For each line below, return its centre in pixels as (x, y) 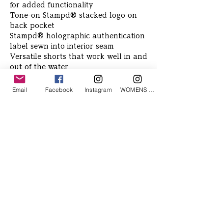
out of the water (39, 67)
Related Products (54, 106)
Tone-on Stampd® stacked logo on (73, 15)
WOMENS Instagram (151, 89)
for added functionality (51, 5)
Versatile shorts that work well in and (79, 57)
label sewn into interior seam (62, 46)
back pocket (32, 26)
